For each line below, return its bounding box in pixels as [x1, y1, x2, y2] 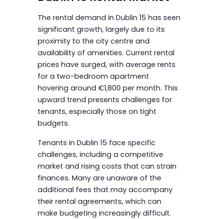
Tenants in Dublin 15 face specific [37, 137, 155, 148]
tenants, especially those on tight [37, 106, 156, 116]
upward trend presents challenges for [37, 94, 172, 105]
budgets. [37, 118, 69, 128]
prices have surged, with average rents [37, 59, 175, 69]
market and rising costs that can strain [37, 161, 176, 171]
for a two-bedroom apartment [37, 71, 149, 81]
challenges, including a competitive [37, 149, 163, 159]
